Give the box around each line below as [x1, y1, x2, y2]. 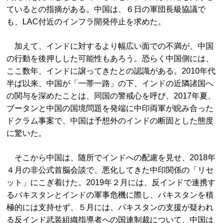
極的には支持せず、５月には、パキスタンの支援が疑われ [6, 203, 214, 212]
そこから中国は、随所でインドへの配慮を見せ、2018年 [6, 153, 216, 162]
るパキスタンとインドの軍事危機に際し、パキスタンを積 [6, 191, 214, 199]
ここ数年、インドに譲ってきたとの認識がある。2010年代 [6, 67, 216, 75]
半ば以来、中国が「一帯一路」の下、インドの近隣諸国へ [6, 79, 214, 88]
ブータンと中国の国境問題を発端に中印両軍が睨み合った [6, 104, 214, 112]
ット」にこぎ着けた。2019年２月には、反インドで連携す [6, 178, 216, 187]
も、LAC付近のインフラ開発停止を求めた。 [6, 17, 166, 26]
